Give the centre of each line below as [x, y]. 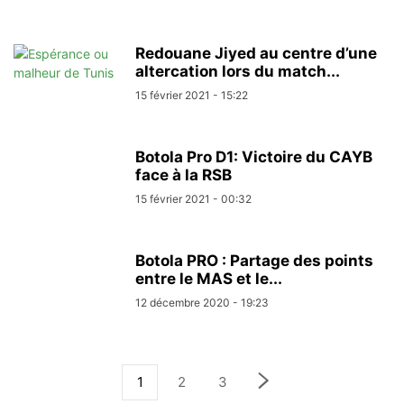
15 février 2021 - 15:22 [192, 95]
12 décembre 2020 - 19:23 [202, 303]
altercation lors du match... [238, 71]
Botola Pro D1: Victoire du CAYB [254, 157]
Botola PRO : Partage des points [254, 261]
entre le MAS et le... [209, 279]
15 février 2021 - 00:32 [193, 199]
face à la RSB [184, 175]
